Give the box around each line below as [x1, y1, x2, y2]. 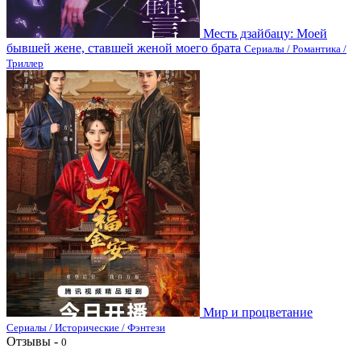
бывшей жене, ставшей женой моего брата [6, 40, 241, 55]
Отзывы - [6, 334, 61, 348]
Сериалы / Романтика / [244, 42, 346, 55]
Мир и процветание [203, 305, 313, 319]
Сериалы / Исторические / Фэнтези [6, 321, 165, 334]
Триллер [6, 56, 44, 69]
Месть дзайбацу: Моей [203, 26, 327, 40]
